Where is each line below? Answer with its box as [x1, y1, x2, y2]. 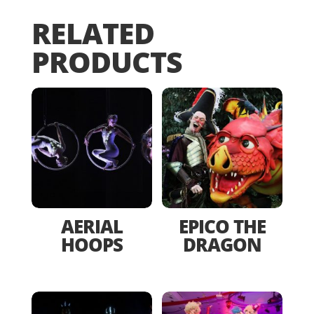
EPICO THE [179, 213, 266, 239]
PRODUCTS [31, 41, 182, 81]
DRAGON [183, 231, 262, 257]
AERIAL [60, 213, 123, 239]
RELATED [31, 13, 154, 53]
